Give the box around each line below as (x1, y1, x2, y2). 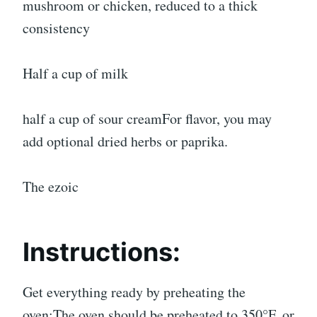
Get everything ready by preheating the (23, 282, 246, 302)
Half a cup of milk (23, 64, 128, 83)
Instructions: (23, 236, 180, 268)
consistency (23, 18, 90, 38)
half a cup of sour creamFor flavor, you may (23, 109, 272, 129)
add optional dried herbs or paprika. (23, 132, 228, 151)
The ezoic (23, 177, 79, 197)
